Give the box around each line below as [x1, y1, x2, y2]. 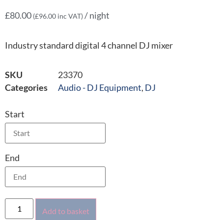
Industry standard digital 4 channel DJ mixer [5, 40, 173, 51]
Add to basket [42, 206, 90, 216]
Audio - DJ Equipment [58, 82, 141, 93]
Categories [5, 82, 48, 93]
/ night [83, 10, 110, 21]
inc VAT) [56, 12, 83, 21]
